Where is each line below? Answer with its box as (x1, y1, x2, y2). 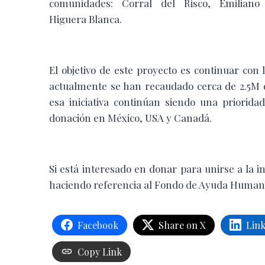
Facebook (77, 218, 118, 231)
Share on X (159, 218, 206, 231)
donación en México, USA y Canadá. (49, 111, 212, 124)
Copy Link (77, 245, 122, 258)
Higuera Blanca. (49, 12, 122, 25)
